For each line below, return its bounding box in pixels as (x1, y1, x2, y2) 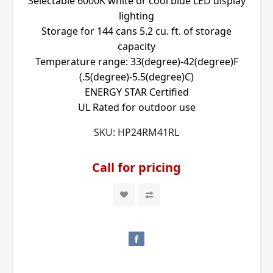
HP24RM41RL (118, 126, 179, 140)
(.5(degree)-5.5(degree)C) (79, 70, 194, 84)
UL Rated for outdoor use (77, 101, 196, 115)
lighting (119, 9, 154, 23)
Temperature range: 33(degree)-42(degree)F (35, 55, 238, 69)
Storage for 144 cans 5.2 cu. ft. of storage (41, 24, 232, 38)
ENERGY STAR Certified (84, 85, 189, 99)
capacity (118, 40, 155, 54)
